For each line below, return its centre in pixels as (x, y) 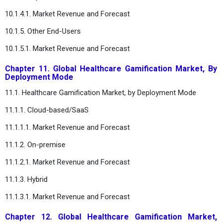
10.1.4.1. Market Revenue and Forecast (67, 14)
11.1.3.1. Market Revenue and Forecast (67, 196)
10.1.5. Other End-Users (43, 31)
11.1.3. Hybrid (26, 179)
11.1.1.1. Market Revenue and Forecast (67, 127)
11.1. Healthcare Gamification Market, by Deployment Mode (101, 92)
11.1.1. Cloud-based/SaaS (47, 110)
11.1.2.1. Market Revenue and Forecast (67, 162)
